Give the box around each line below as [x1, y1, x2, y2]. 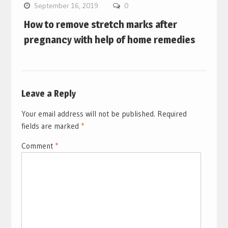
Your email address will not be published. [21, 109, 155, 119]
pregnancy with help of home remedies [23, 34, 195, 46]
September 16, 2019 [34, 1, 98, 11]
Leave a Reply [21, 88, 76, 99]
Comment [21, 141, 55, 151]
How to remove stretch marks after [23, 18, 177, 31]
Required [157, 109, 187, 119]
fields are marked [21, 121, 81, 131]
